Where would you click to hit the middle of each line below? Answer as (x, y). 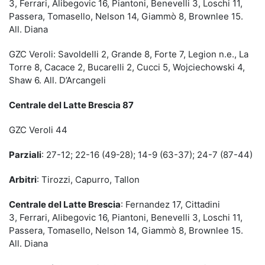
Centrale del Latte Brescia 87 (71, 105)
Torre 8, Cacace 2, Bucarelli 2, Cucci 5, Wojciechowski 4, (127, 67)
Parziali (25, 154)
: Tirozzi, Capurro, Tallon (88, 179)
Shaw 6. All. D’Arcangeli (57, 80)
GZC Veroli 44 (38, 130)
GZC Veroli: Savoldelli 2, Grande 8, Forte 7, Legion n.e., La (129, 54)
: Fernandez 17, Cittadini (170, 204)
